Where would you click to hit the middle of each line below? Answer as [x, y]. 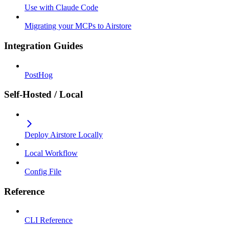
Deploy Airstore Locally [64, 135]
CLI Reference [49, 220]
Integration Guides [43, 45]
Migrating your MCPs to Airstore [78, 26]
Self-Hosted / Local [43, 95]
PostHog [39, 75]
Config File [43, 171]
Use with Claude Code [61, 8]
